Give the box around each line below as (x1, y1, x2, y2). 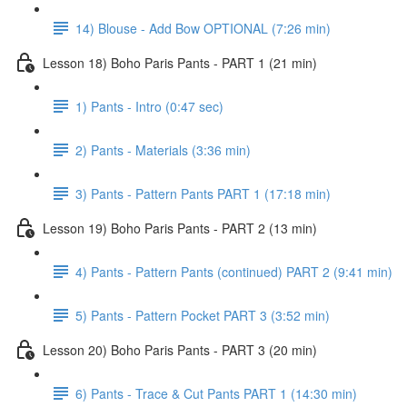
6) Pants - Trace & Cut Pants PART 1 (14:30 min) (75, 383, 357, 402)
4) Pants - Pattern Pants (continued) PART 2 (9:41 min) (75, 262, 392, 281)
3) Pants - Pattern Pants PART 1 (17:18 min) (75, 184, 331, 203)
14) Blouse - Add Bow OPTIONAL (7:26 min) (75, 18, 331, 37)
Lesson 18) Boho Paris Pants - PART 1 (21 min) (43, 53, 317, 72)
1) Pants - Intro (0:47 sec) (75, 96, 223, 115)
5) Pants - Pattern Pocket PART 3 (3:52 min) (75, 305, 330, 324)
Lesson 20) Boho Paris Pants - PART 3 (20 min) (43, 340, 317, 359)
